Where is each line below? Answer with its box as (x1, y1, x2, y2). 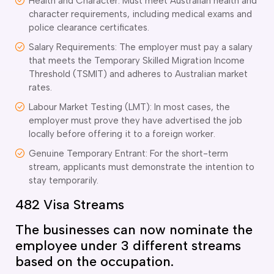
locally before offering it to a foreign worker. (29, 128, 215, 139)
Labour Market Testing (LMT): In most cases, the (29, 101, 230, 113)
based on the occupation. (15, 253, 174, 270)
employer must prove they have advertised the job (29, 114, 242, 126)
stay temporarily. (29, 174, 98, 186)
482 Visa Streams (15, 196, 124, 213)
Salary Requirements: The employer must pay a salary (29, 41, 253, 53)
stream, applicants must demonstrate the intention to (29, 161, 254, 172)
